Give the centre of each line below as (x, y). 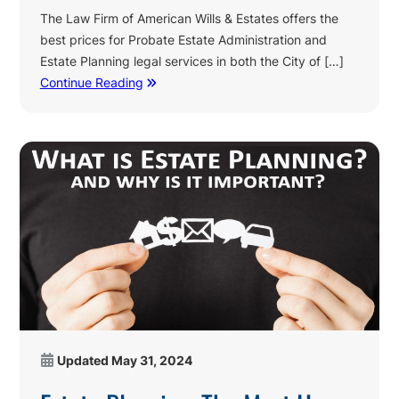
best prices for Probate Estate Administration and (183, 40)
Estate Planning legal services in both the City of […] (191, 61)
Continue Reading (91, 82)
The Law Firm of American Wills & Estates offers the (189, 18)
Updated (84, 361)
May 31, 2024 (151, 361)
